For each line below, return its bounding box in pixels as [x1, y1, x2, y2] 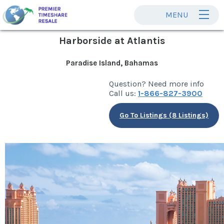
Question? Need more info [109, 79, 204, 88]
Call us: [109, 88, 138, 98]
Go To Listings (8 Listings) [119, 111, 208, 119]
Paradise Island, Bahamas [66, 58, 158, 67]
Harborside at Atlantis [59, 35, 165, 46]
